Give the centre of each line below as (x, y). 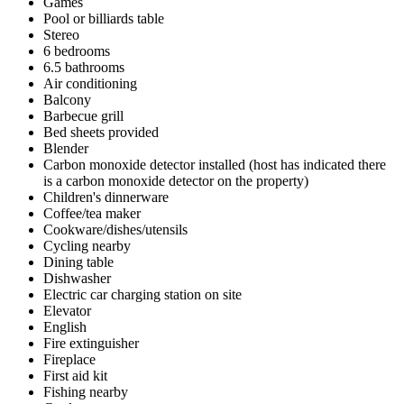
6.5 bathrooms (84, 67)
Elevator (67, 310)
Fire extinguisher (91, 343)
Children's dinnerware (106, 197)
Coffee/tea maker (92, 213)
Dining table (78, 262)
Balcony (67, 99)
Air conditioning (90, 83)
